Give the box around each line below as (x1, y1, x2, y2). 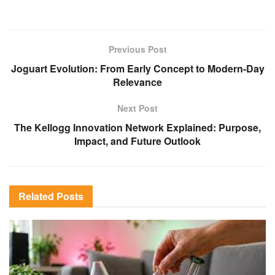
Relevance (113, 75, 162, 90)
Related (18, 189, 54, 204)
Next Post (117, 102, 158, 115)
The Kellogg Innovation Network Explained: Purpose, (14, 120, 261, 135)
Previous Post (108, 43, 167, 56)
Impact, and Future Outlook (74, 134, 201, 149)
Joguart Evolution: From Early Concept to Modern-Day (10, 61, 265, 76)
